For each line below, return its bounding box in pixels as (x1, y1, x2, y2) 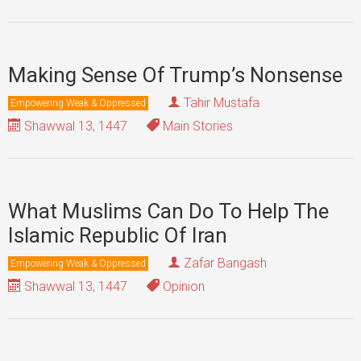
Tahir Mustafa (184, 95, 259, 110)
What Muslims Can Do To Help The (8, 199, 329, 223)
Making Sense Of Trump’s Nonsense (8, 63, 342, 87)
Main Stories (160, 118, 233, 134)
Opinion (160, 279, 205, 294)
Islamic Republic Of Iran (8, 223, 227, 247)
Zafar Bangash (184, 255, 267, 271)
